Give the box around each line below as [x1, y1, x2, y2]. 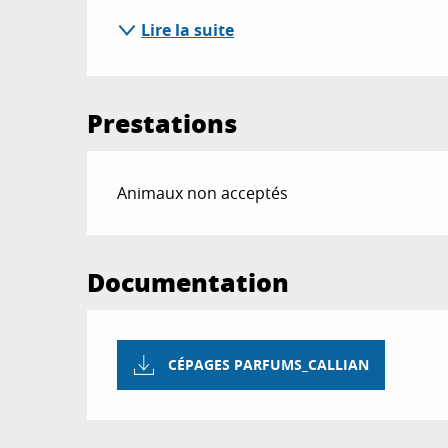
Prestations [87, 104, 238, 141]
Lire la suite [141, 18, 235, 41]
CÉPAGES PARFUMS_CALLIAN [168, 355, 370, 376]
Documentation [87, 263, 290, 300]
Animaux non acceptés [117, 181, 289, 204]
